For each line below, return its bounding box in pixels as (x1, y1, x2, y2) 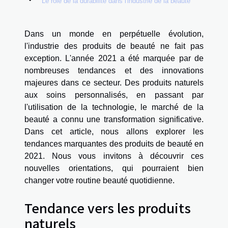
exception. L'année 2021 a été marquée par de (24, 54, 204, 63)
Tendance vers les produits (24, 198, 191, 217)
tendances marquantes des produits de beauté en (24, 139, 204, 149)
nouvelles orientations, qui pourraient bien (24, 164, 204, 173)
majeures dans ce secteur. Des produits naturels (24, 78, 204, 88)
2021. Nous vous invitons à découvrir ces (24, 152, 204, 161)
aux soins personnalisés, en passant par (24, 91, 204, 100)
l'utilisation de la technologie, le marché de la (24, 103, 204, 112)
